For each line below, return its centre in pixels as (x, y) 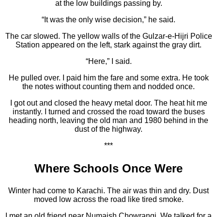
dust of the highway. (108, 129)
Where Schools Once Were (108, 169)
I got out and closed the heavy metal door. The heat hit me (108, 103)
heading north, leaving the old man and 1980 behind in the (108, 121)
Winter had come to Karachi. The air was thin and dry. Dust (108, 191)
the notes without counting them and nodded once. (108, 87)
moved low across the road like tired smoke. (108, 200)
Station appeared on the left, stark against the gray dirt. (108, 45)
